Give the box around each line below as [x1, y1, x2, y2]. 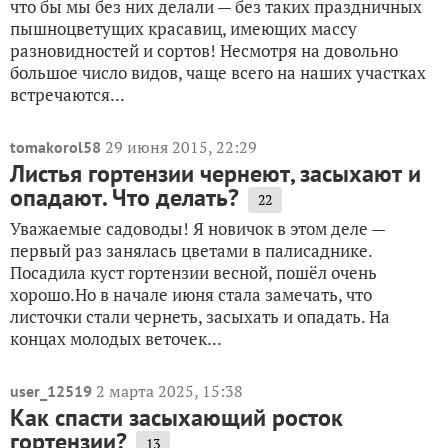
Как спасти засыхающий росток [10, 402, 343, 433]
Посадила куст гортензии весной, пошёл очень [10, 261, 377, 284]
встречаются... [10, 83, 125, 106]
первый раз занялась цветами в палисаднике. [10, 239, 372, 262]
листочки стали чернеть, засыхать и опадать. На [10, 305, 390, 328]
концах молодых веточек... [10, 327, 222, 350]
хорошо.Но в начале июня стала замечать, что [10, 283, 372, 306]
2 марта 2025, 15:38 [96, 380, 243, 402]
